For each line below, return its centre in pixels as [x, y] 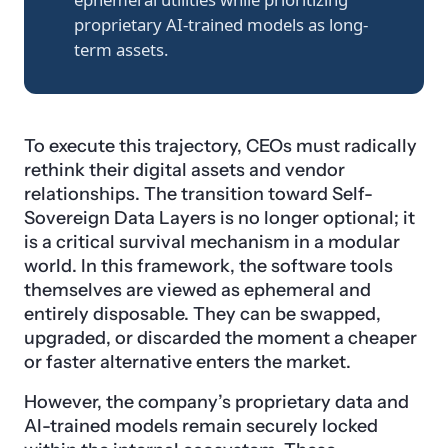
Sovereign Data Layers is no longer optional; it [219, 218]
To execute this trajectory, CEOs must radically [220, 146]
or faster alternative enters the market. [187, 362]
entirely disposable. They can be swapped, [202, 314]
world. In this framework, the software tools [208, 266]
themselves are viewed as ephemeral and [197, 290]
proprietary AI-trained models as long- [221, 25]
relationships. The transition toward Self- [198, 194]
